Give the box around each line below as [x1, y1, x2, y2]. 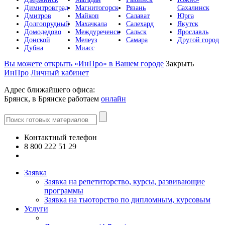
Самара [126, 36, 148, 44]
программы [44, 186, 83, 195]
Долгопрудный [24, 20, 69, 28]
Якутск [177, 20, 198, 28]
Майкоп [75, 12, 99, 20]
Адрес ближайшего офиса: [4, 85, 95, 94]
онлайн [101, 94, 126, 103]
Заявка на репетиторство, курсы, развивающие [44, 177, 205, 186]
